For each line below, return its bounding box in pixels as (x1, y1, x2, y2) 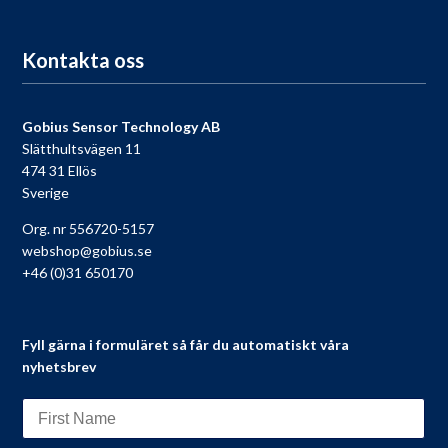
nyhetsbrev (22, 358, 97, 376)
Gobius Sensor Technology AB (22, 118, 221, 136)
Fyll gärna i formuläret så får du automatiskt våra (22, 336, 350, 354)
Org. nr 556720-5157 (22, 220, 155, 238)
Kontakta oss (22, 48, 145, 73)
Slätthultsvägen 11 (22, 140, 142, 158)
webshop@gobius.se (22, 242, 153, 260)
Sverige (22, 184, 70, 202)
